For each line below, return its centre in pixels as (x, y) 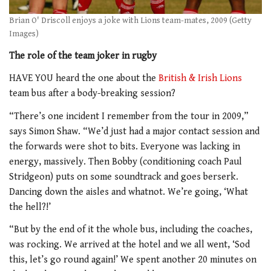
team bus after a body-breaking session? (92, 94)
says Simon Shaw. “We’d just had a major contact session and (134, 131)
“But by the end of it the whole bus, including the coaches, (131, 230)
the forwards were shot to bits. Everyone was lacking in (125, 146)
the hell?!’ (30, 207)
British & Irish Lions (200, 79)
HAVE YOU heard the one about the (84, 79)
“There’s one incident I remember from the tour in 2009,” (129, 116)
